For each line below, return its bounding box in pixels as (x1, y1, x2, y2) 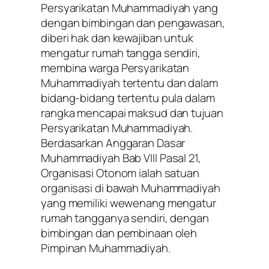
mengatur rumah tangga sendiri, (41, 44, 201, 61)
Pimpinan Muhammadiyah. (41, 240, 171, 256)
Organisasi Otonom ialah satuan (41, 165, 199, 181)
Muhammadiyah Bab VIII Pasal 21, (41, 150, 201, 166)
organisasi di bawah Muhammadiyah (41, 180, 220, 196)
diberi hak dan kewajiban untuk (41, 29, 193, 46)
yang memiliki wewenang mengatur (41, 195, 216, 211)
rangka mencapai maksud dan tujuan (41, 104, 223, 121)
